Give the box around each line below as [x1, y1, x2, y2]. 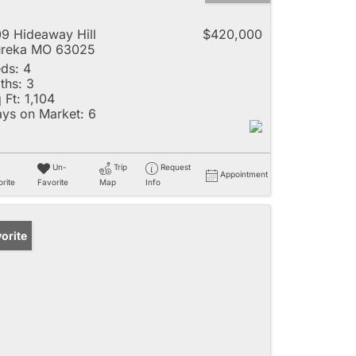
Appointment [220, 169, 268, 180]
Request [160, 162, 191, 172]
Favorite [37, 176, 68, 187]
